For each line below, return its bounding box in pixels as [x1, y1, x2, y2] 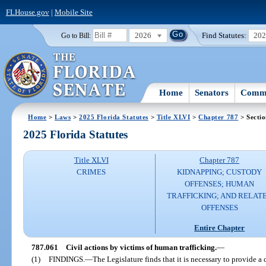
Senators [195, 87, 229, 97]
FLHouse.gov [5, 7, 49, 17]
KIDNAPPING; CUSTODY [177, 167, 262, 177]
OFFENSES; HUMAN [185, 179, 255, 189]
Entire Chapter [194, 223, 245, 232]
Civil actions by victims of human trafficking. [65, 242, 217, 252]
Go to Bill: [61, 31, 91, 39]
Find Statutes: [202, 30, 247, 40]
